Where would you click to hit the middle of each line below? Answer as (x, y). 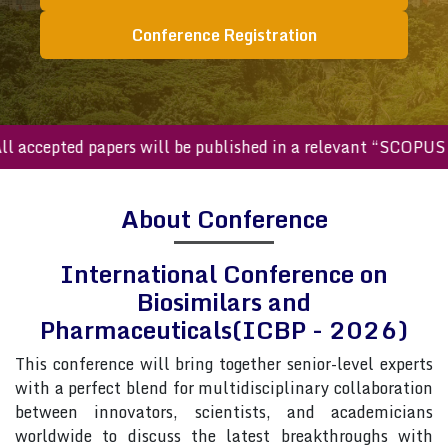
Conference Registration (224, 35)
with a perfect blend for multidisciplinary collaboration (224, 388)
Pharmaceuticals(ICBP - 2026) (224, 329)
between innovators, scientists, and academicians (224, 412)
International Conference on (224, 273)
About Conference (224, 218)
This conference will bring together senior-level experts (224, 364)
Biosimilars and (224, 301)
